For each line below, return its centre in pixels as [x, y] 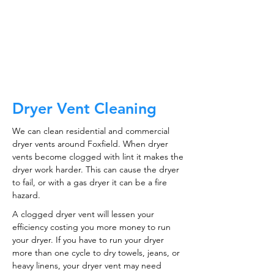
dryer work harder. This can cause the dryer [96, 169]
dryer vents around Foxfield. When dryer [90, 144]
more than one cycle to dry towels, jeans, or [96, 253]
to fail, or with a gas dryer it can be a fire [90, 182]
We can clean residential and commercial [91, 131]
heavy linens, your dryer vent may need [87, 265]
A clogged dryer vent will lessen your [83, 214]
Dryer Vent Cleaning [84, 108]
